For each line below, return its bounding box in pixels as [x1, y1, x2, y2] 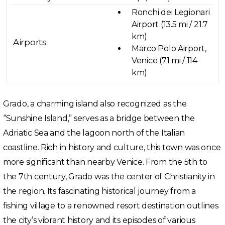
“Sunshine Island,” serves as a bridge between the [3, 114, 195, 123]
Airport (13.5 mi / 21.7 [132, 20, 208, 29]
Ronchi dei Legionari [132, 8, 210, 17]
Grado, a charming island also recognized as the [3, 99, 187, 108]
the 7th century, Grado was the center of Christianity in [3, 172, 215, 181]
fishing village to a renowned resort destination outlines [3, 201, 218, 210]
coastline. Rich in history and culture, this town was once [3, 143, 221, 152]
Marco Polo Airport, [132, 44, 206, 53]
